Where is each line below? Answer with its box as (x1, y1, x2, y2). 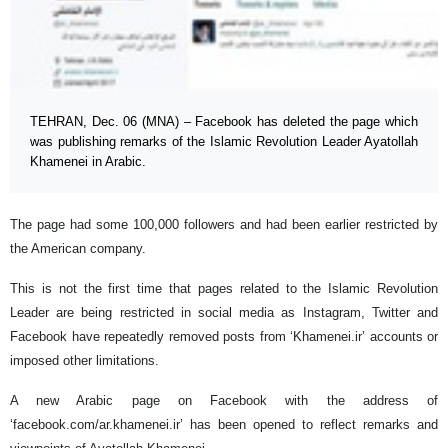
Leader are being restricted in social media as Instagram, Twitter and (10, 304, 438, 320)
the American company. (10, 240, 146, 256)
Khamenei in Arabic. (30, 153, 146, 169)
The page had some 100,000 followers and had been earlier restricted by (10, 216, 438, 232)
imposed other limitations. (10, 352, 159, 368)
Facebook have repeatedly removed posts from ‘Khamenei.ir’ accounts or (10, 328, 438, 344)
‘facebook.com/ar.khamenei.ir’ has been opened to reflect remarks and (10, 416, 438, 432)
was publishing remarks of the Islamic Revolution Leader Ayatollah (30, 133, 418, 149)
